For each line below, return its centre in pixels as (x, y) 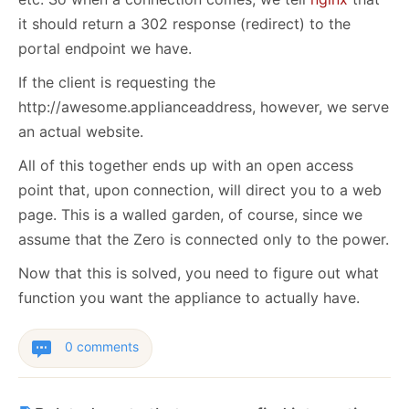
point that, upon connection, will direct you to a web (200, 190)
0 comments (102, 347)
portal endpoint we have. (105, 49)
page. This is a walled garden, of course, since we (190, 215)
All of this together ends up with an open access (186, 166)
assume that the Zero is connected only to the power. (204, 240)
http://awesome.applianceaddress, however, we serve (204, 107)
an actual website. (81, 132)
